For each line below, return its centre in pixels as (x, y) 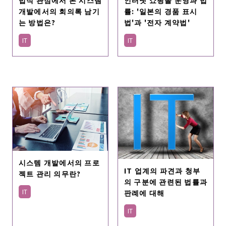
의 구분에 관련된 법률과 (166, 181)
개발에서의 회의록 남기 (59, 11)
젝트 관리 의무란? (50, 173)
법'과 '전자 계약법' (157, 22)
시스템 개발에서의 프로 (59, 162)
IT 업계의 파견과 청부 (162, 170)
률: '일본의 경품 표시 (161, 11)
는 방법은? (37, 22)
